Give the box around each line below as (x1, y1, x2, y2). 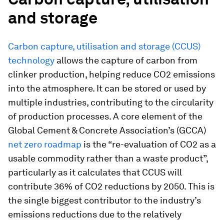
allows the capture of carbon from (54, 55, 197, 65)
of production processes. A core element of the (8, 111, 202, 121)
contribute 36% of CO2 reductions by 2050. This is (8, 181, 214, 191)
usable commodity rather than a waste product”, (8, 153, 208, 163)
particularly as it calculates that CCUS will (8, 167, 182, 177)
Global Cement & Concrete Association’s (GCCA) (8, 125, 206, 135)
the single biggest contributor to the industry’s (8, 195, 201, 205)
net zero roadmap (8, 139, 81, 149)
